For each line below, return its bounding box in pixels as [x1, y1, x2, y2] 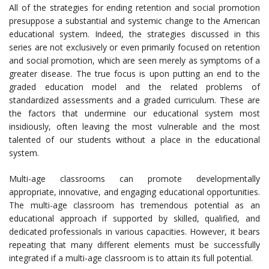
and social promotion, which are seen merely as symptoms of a [9, 55, 260, 67]
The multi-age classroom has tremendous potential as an [9, 199, 260, 211]
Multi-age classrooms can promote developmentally [9, 173, 260, 185]
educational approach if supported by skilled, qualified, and [9, 213, 260, 225]
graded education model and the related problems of [9, 81, 260, 93]
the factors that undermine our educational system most [9, 107, 260, 119]
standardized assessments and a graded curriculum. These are [9, 94, 260, 106]
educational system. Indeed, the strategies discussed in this [9, 28, 260, 40]
